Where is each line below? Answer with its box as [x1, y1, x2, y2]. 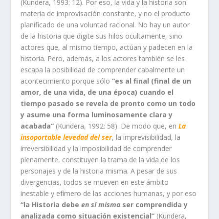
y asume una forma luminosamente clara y [21, 109, 173, 119]
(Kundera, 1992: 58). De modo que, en [54, 121, 179, 131]
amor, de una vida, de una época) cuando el [21, 87, 174, 97]
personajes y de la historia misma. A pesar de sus [21, 166, 177, 175]
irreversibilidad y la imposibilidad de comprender [21, 143, 172, 153]
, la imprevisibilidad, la [112, 132, 181, 142]
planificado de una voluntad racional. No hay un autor [21, 20, 190, 29]
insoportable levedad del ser [21, 132, 112, 142]
